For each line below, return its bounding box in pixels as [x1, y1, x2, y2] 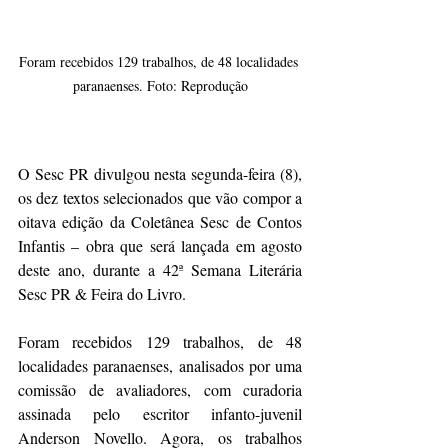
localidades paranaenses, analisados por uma [18, 354, 302, 376]
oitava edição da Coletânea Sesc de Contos [18, 210, 302, 232]
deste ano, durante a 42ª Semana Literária [18, 258, 302, 280]
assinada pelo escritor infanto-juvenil [18, 402, 302, 424]
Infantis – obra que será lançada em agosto [18, 234, 302, 256]
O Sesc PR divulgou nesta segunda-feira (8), [18, 162, 302, 184]
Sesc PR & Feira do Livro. [18, 282, 186, 304]
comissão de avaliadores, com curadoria [18, 378, 302, 400]
